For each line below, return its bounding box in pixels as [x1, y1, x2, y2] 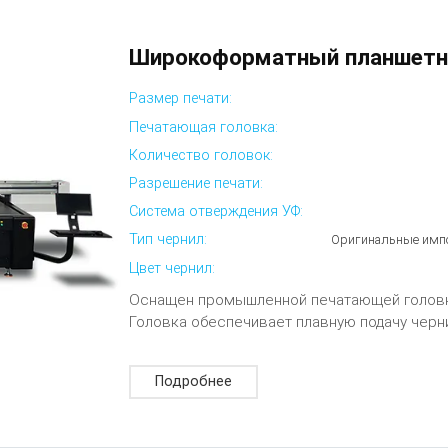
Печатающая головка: [129, 118, 279, 136]
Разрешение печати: [129, 175, 264, 192]
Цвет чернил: [129, 259, 216, 277]
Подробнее [155, 372, 233, 390]
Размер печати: [129, 90, 233, 108]
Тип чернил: [129, 231, 208, 249]
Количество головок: [129, 146, 274, 164]
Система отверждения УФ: [129, 203, 304, 221]
